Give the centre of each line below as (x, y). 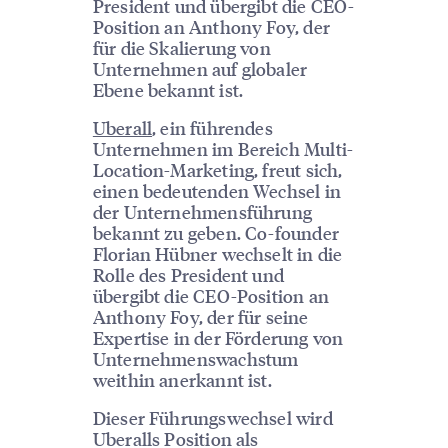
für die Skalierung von (181, 47)
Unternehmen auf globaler (200, 68)
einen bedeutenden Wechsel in (216, 190)
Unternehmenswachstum (195, 358)
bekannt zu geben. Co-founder (215, 232)
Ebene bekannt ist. (168, 89)
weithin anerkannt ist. (182, 379)
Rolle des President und (188, 274)
